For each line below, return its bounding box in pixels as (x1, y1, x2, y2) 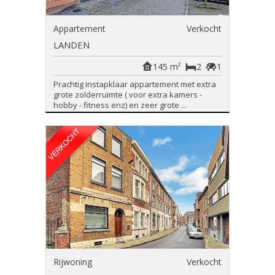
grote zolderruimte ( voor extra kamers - (53, 89, 202, 100)
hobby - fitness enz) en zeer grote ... (53, 99, 187, 110)
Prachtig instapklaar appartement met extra (53, 79, 216, 90)
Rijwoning (53, 256, 92, 268)
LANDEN (53, 39, 90, 51)
